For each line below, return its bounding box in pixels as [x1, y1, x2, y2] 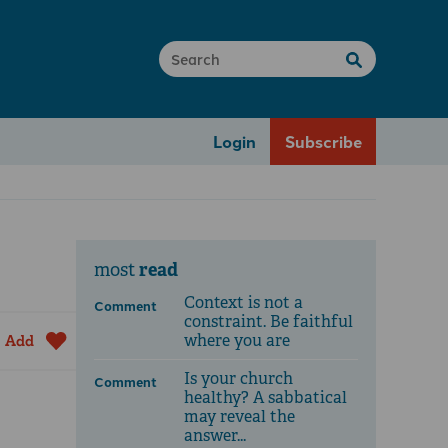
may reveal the [184, 406, 295, 428]
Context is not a [184, 292, 303, 314]
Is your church [184, 368, 293, 390]
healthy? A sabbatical [184, 387, 347, 409]
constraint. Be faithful [184, 311, 353, 333]
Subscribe [284, 129, 362, 153]
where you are [184, 330, 290, 352]
